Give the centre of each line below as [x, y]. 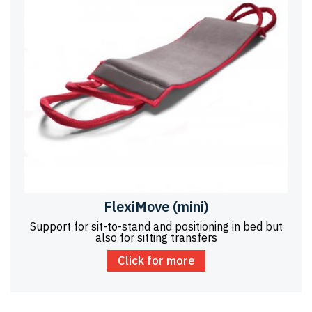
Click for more [156, 260]
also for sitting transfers [156, 237]
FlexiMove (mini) [156, 206]
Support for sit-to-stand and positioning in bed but [156, 226]
